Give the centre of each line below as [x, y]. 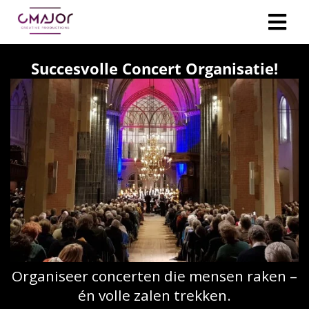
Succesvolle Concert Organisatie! [154, 68]
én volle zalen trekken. [154, 296]
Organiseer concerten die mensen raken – [154, 276]
